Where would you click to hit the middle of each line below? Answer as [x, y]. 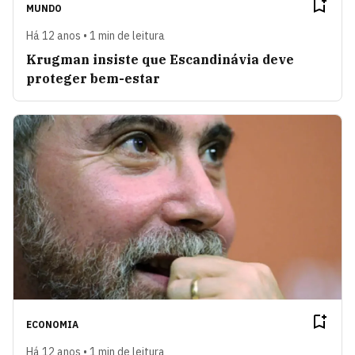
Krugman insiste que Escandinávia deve [160, 59]
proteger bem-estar [93, 78]
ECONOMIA [52, 324]
